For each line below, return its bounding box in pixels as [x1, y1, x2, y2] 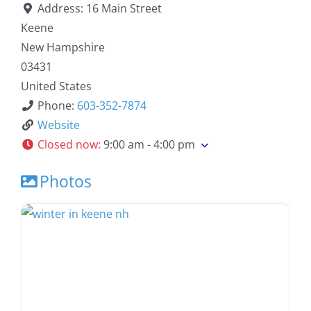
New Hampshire [20, 39, 105, 55]
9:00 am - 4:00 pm [103, 136, 195, 152]
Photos [39, 169, 92, 192]
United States [20, 78, 92, 94]
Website [37, 117, 80, 133]
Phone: [37, 97, 77, 113]
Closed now [37, 136, 98, 152]
